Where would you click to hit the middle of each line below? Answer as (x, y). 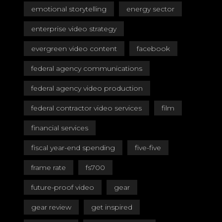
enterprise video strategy (74, 29)
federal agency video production (87, 88)
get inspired (112, 207)
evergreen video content (74, 49)
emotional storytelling (69, 9)
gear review (51, 207)
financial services (60, 128)
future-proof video (63, 187)
